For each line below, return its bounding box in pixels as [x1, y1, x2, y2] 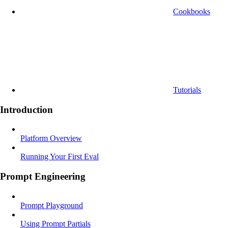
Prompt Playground [20, 201, 83, 210]
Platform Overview [20, 134, 82, 143]
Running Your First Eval [20, 152, 99, 161]
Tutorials [173, 85, 201, 94]
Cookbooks [173, 7, 210, 16]
